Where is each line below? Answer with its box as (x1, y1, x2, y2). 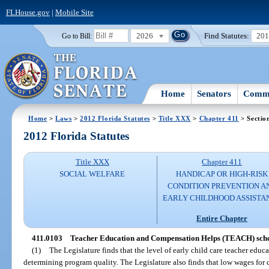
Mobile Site (55, 7, 94, 17)
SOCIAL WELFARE (59, 169, 125, 179)
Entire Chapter (196, 213, 248, 223)
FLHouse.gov (5, 7, 50, 17)
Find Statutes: (204, 31, 250, 40)
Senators (197, 88, 232, 98)
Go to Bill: (61, 32, 92, 40)
